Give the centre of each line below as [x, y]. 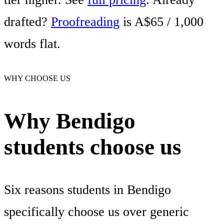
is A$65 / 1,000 [161, 21]
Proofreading [85, 21]
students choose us [93, 147]
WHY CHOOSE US [37, 78]
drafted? [27, 21]
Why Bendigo [70, 121]
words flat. [32, 43]
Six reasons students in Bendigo [87, 189]
